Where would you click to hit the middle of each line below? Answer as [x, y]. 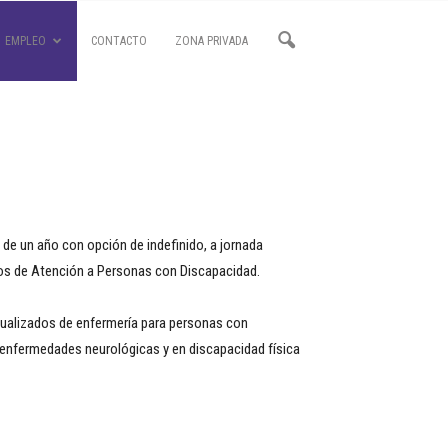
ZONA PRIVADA [211, 41]
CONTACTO [119, 41]
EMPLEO [25, 41]
